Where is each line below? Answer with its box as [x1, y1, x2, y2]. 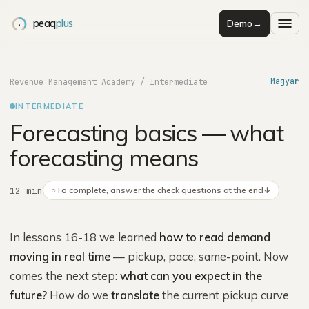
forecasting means [10, 143, 199, 172]
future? [10, 288, 47, 302]
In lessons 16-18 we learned [10, 230, 159, 244]
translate [111, 288, 159, 302]
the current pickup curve [159, 288, 289, 302]
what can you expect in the [120, 268, 262, 283]
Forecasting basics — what [10, 118, 283, 147]
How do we [47, 288, 111, 302]
